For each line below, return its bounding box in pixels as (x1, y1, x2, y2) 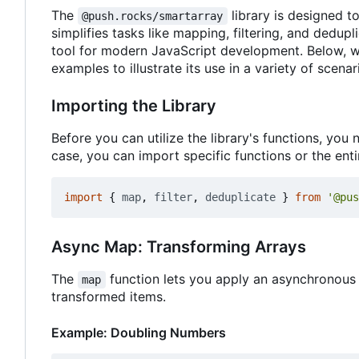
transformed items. (51, 288, 166, 305)
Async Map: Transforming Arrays (51, 237, 306, 257)
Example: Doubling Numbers (51, 325, 226, 341)
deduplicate (205, 191, 276, 204)
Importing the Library (51, 96, 216, 116)
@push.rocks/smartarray (82, 10, 224, 23)
